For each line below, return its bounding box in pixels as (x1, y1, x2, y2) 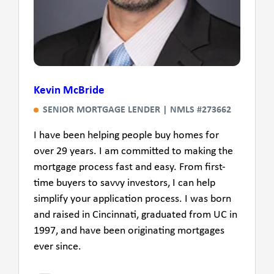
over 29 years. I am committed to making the (34, 145, 233, 157)
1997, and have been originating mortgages (34, 224, 224, 237)
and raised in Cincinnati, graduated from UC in (34, 209, 237, 221)
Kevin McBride (34, 84, 105, 97)
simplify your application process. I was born (34, 193, 231, 205)
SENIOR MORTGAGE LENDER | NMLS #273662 (43, 105, 231, 115)
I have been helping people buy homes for (34, 129, 219, 141)
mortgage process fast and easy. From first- (34, 161, 226, 173)
